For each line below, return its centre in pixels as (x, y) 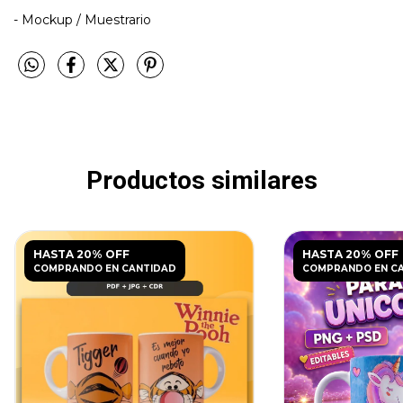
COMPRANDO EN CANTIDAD (104, 269)
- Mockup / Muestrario (84, 19)
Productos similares (201, 180)
